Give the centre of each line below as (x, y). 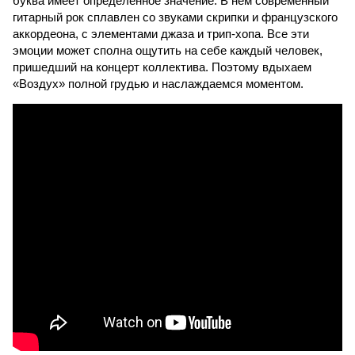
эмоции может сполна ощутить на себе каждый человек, (168, 50)
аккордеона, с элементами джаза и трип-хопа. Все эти (161, 34)
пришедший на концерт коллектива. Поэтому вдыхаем (162, 67)
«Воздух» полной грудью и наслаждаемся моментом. (158, 84)
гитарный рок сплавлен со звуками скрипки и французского (175, 17)
